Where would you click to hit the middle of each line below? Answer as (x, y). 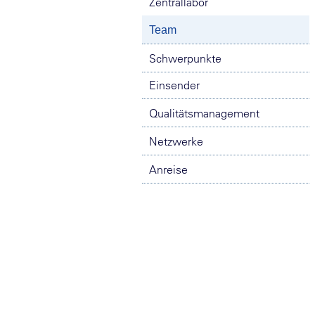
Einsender (174, 85)
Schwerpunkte (185, 58)
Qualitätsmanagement (204, 113)
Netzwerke (176, 141)
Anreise (168, 169)
